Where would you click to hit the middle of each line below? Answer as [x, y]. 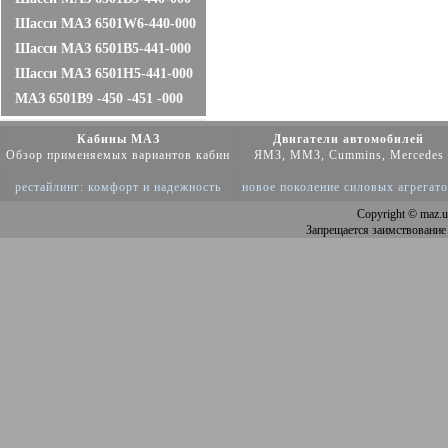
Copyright [380, 214]
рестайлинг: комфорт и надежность [118, 187]
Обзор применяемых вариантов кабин [118, 155]
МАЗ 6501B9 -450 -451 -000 [99, 98]
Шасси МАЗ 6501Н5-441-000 [104, 73]
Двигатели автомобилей [348, 139]
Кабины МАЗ [118, 139]
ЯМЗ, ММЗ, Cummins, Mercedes [348, 155]
